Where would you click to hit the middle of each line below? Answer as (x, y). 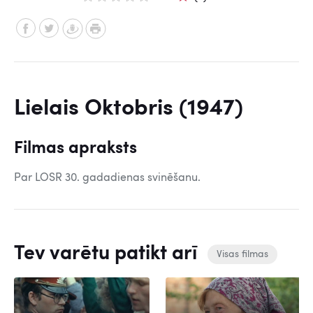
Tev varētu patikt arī (108, 254)
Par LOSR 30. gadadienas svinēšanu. (107, 178)
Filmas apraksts (75, 149)
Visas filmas (242, 255)
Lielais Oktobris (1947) (129, 109)
